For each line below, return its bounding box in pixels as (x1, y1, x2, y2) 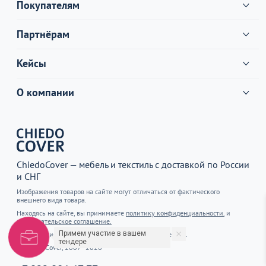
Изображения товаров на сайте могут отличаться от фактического (17, 186, 220, 196)
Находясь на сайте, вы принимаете (17, 208, 126, 217)
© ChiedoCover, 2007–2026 (17, 242, 102, 252)
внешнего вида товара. (17, 195, 87, 204)
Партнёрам (17, 27, 69, 41)
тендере (59, 237, 87, 246)
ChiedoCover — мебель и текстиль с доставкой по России (17, 158, 249, 170)
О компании (17, 85, 74, 99)
